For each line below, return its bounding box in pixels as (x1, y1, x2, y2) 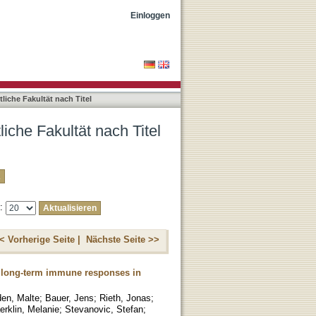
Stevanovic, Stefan (65, 303, 143, 315)
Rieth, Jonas (99, 292, 151, 303)
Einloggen (130, 11, 170, 20)
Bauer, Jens (45, 292, 94, 303)
